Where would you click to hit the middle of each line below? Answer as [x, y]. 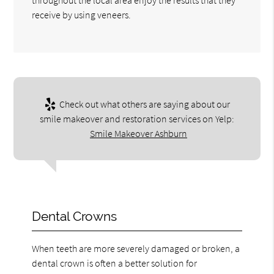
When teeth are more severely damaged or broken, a [136, 248]
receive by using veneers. [82, 14]
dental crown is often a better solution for [115, 263]
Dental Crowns [75, 216]
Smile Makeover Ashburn [139, 133]
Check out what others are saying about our [143, 104]
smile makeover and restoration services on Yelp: [137, 118]
